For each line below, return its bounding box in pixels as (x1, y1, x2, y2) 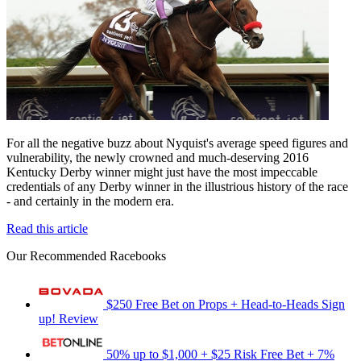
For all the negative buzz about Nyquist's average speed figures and (6, 135, 348, 150)
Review (59, 311, 98, 326)
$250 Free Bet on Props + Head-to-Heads (106, 297, 318, 311)
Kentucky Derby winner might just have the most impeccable (6, 164, 317, 179)
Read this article (6, 221, 88, 235)
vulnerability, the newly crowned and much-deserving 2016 (6, 150, 309, 164)
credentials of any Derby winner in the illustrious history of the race (6, 179, 348, 193)
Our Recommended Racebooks (6, 248, 166, 263)
